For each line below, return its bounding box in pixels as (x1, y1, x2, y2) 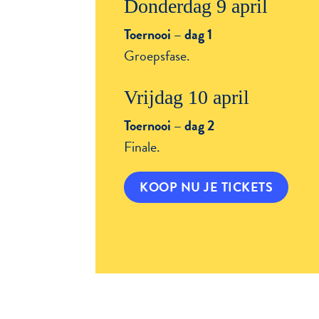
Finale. (124, 135, 161, 157)
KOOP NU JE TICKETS (140, 177, 273, 197)
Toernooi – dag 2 (124, 114, 215, 136)
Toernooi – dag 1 (124, 23, 213, 45)
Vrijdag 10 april (124, 85, 250, 108)
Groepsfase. (124, 44, 191, 66)
